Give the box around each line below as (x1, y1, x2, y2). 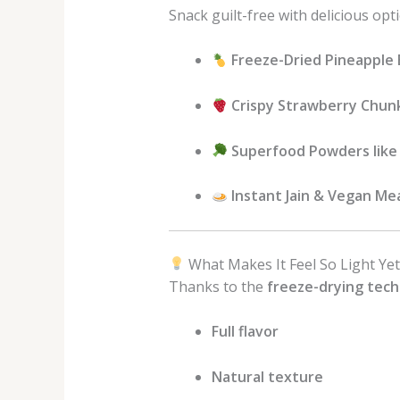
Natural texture (211, 367, 323, 387)
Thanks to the (168, 276, 267, 296)
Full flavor (211, 321, 279, 342)
